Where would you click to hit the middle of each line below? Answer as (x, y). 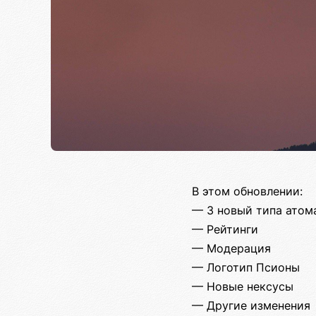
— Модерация (231, 248)
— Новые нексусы (243, 286)
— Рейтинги (225, 229)
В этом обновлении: (247, 191)
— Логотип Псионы (246, 267)
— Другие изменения (251, 305)
